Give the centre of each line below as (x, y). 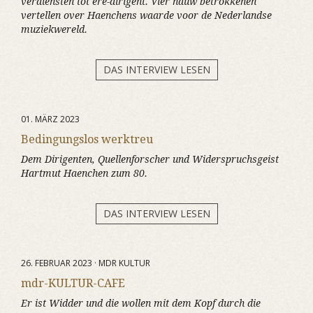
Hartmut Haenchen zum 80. (84, 173)
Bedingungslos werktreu (87, 139)
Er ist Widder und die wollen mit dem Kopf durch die (141, 303)
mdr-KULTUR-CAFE (73, 283)
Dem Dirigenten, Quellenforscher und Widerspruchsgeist (150, 159)
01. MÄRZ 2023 (50, 119)
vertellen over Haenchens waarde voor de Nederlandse (146, 15)
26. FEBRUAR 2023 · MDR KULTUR (86, 263)
